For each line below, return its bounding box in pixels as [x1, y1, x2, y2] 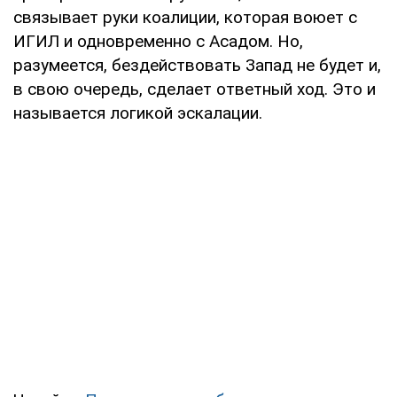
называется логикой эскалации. [13, 102, 262, 123]
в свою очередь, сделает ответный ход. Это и [13, 78, 376, 99]
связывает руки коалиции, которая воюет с [13, 6, 357, 27]
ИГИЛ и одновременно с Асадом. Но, [13, 30, 303, 51]
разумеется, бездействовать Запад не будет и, [13, 54, 381, 75]
